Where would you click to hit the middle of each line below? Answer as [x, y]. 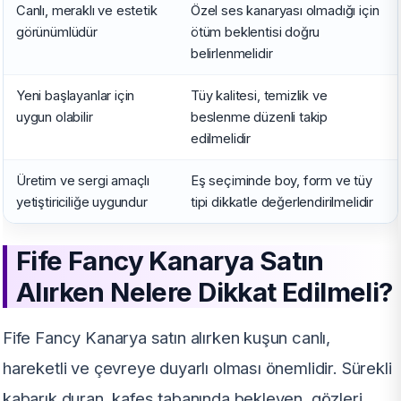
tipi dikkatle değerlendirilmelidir [282, 202]
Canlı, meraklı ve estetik [87, 10]
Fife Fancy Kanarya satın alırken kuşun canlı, [167, 337]
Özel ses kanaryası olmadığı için [285, 10]
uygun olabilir [55, 117]
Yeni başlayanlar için [76, 95]
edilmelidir [221, 138]
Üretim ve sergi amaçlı [83, 180]
